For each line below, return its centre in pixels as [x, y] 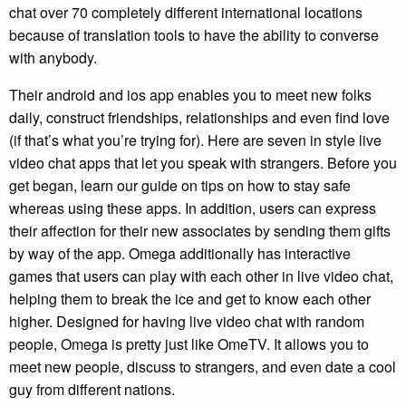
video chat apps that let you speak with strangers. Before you [203, 162]
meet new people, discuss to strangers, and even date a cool [203, 366]
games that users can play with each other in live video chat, [201, 275]
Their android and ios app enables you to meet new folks [190, 94]
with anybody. [53, 57]
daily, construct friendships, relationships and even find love [199, 117]
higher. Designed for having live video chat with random [187, 321]
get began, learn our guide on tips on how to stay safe [180, 185]
